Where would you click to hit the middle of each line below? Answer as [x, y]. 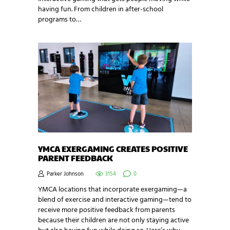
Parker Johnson [65, 175]
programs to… [60, 20]
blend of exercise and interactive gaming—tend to [115, 200]
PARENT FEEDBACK [75, 158]
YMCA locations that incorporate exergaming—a [112, 190]
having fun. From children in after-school [101, 10]
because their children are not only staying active [113, 221]
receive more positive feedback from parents [107, 210]
